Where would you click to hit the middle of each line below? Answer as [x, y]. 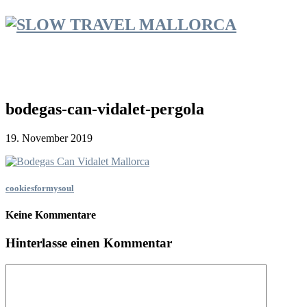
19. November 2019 [49, 138]
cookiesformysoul [40, 188]
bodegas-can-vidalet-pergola [105, 109]
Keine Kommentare [51, 214]
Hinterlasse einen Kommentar [89, 243]
